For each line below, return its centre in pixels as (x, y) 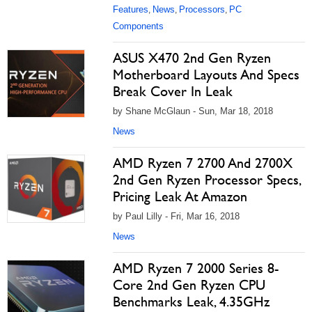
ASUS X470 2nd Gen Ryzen (192, 58)
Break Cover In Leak (173, 91)
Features (131, 9)
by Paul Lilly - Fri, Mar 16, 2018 (176, 216)
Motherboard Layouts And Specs (206, 75)
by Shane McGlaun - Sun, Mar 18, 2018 (193, 111)
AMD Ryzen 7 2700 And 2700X (203, 163)
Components (138, 26)
